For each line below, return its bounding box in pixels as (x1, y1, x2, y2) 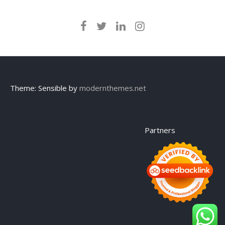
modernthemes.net (79, 83, 146, 93)
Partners (145, 125, 175, 135)
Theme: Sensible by (10, 83, 79, 93)
